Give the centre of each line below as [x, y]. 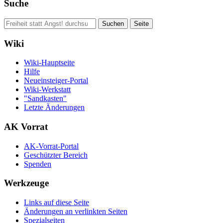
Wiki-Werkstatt [47, 90]
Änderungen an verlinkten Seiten [76, 212]
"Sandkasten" [45, 99]
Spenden [38, 164]
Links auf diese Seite [56, 203]
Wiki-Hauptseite [49, 63]
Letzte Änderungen [54, 108]
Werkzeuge [26, 183]
